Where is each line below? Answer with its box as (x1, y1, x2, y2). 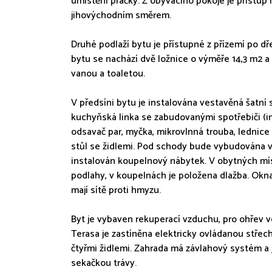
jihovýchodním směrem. (71, 7, 171, 24)
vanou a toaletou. (71, 66, 145, 82)
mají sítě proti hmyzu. (71, 182, 161, 199)
